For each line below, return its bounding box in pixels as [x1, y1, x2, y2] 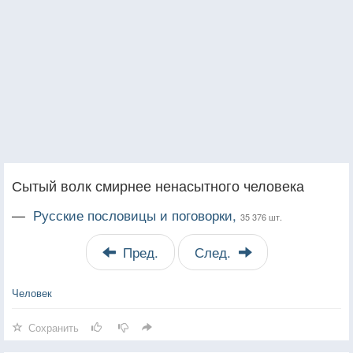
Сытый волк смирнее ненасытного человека [12, 174, 304, 195]
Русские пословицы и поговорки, [33, 205, 240, 225]
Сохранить [28, 319, 79, 335]
